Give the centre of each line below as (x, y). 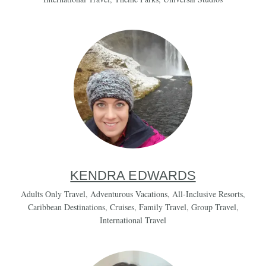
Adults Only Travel (53, 194)
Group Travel (213, 207)
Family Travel (162, 207)
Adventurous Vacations (129, 194)
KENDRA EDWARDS (133, 175)
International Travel (133, 220)
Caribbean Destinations (66, 207)
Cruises (122, 207)
